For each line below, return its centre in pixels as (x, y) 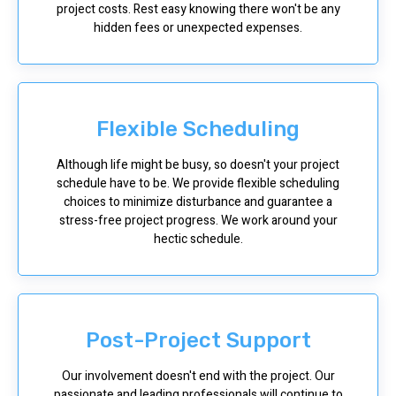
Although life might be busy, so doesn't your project (198, 164)
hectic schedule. (198, 239)
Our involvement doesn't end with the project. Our (198, 376)
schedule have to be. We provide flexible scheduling (198, 183)
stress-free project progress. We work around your (198, 220)
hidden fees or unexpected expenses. (198, 27)
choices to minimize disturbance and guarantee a (198, 202)
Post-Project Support (198, 340)
